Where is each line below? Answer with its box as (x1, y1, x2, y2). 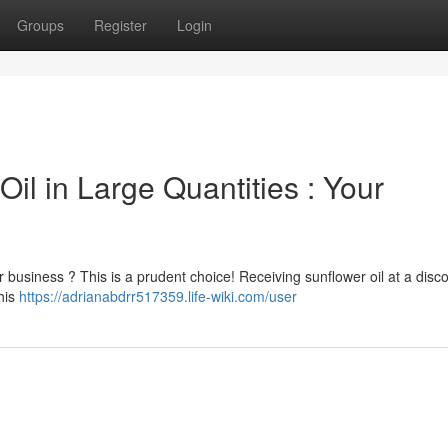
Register (94, 15, 147, 35)
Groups (17, 15, 64, 35)
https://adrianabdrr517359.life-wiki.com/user (19, 286, 297, 306)
